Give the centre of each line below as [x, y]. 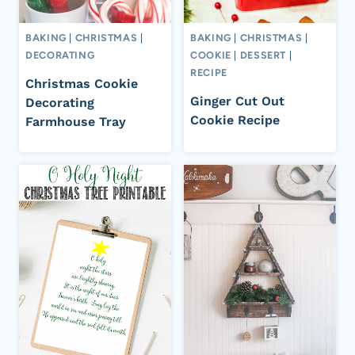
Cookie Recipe [235, 120]
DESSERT [263, 55]
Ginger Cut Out [237, 101]
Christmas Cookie [82, 83]
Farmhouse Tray [76, 121]
